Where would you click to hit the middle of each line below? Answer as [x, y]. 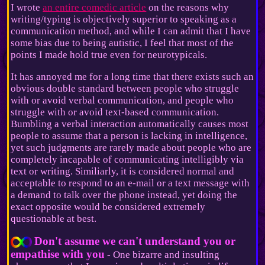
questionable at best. [54, 219]
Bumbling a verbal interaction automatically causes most [130, 124]
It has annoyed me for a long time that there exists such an [132, 77]
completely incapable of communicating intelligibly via [127, 160]
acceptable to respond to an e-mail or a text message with [130, 183]
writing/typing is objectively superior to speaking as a [124, 20]
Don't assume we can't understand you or [135, 241]
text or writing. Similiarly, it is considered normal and [123, 172]
